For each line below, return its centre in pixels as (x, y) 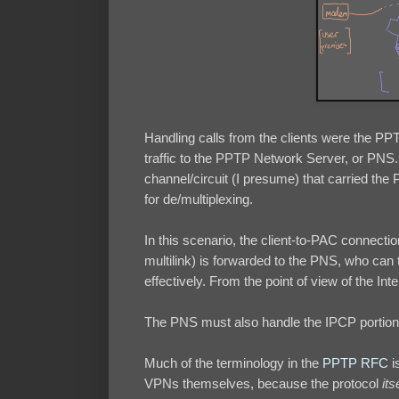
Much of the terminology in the (233, 363)
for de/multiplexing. (199, 199)
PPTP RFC (355, 363)
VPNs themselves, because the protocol (263, 384)
